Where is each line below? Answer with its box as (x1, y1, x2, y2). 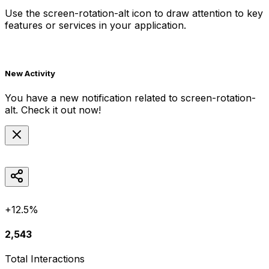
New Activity (5, 68, 55, 79)
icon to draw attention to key (129, 7, 263, 20)
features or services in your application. (5, 19, 186, 32)
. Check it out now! (16, 103, 101, 116)
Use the (5, 7, 43, 20)
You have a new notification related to (5, 91, 181, 104)
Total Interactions (5, 253, 85, 265)
